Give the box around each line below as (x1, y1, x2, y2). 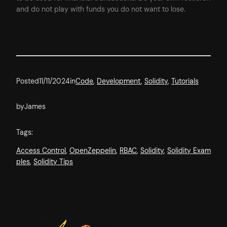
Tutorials (171, 76, 199, 86)
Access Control (16, 146, 66, 156)
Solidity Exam (167, 146, 211, 156)
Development (97, 76, 141, 86)
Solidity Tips (33, 157, 73, 167)
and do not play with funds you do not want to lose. (16, 4, 185, 14)
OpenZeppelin (69, 146, 116, 156)
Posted (16, 76, 39, 86)
